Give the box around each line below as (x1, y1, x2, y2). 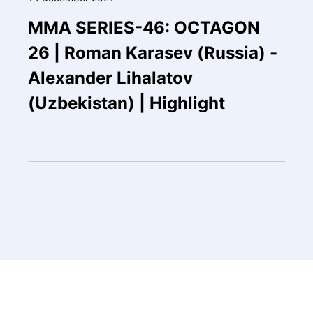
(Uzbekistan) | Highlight (27, 93, 225, 114)
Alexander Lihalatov (27, 68, 193, 89)
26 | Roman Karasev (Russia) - (27, 43, 277, 64)
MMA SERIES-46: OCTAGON (27, 17, 260, 38)
